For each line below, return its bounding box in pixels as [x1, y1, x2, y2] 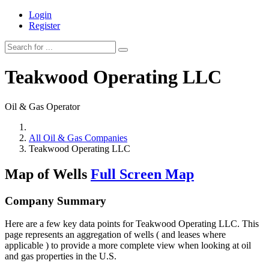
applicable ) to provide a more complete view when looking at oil [5, 240, 251, 251]
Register [29, 20, 60, 31]
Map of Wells [5, 166, 91, 182]
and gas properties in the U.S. [5, 251, 116, 262]
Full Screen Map [91, 166, 194, 182]
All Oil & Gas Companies [29, 132, 127, 143]
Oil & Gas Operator [5, 101, 80, 112]
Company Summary [5, 194, 106, 207]
